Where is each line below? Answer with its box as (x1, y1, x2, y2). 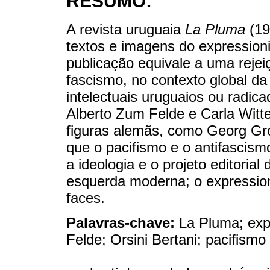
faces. (66, 189, 105, 206)
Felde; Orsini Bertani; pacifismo (66, 231, 266, 248)
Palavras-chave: (66, 214, 179, 231)
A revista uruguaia (66, 20, 185, 37)
